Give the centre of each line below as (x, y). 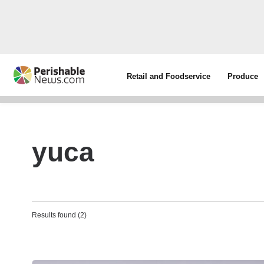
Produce (243, 76)
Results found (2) (59, 215)
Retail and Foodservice (169, 76)
